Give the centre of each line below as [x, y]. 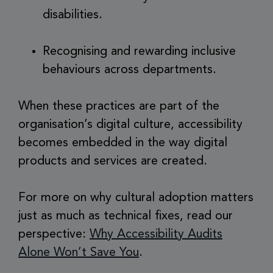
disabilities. [73, 15]
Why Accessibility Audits [156, 235]
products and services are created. [113, 161]
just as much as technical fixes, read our [126, 216]
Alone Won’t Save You [79, 253]
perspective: [54, 235]
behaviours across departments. [129, 70]
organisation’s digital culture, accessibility [130, 125]
